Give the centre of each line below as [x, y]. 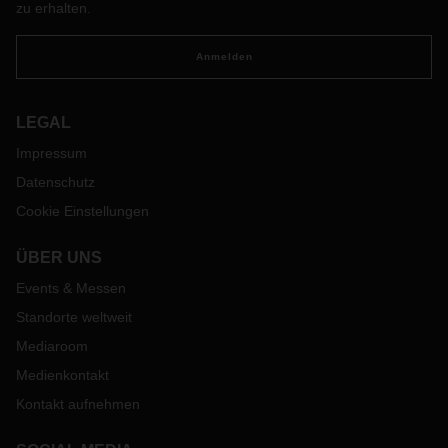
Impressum [51, 153]
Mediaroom [52, 346]
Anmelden [224, 56]
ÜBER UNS [59, 257]
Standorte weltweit [74, 317]
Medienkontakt [62, 375]
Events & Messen [71, 288]
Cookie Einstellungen [82, 211]
